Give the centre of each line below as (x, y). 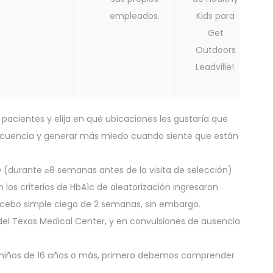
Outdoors (215, 50)
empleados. (135, 16)
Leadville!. (215, 67)
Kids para (215, 16)
